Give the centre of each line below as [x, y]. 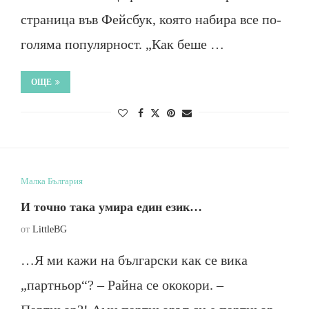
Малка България [51, 181]
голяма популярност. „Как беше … [122, 44]
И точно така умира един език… [111, 207]
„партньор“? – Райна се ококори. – [122, 285]
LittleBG [49, 229]
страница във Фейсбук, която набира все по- [151, 19]
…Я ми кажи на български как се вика [134, 260]
